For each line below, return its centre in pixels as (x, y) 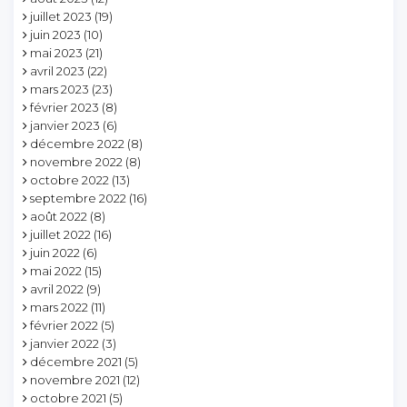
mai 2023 (56, 52)
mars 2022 (59, 307)
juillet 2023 (61, 16)
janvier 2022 (65, 343)
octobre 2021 (68, 397)
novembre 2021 (75, 379)
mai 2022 (56, 270)
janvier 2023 (65, 125)
